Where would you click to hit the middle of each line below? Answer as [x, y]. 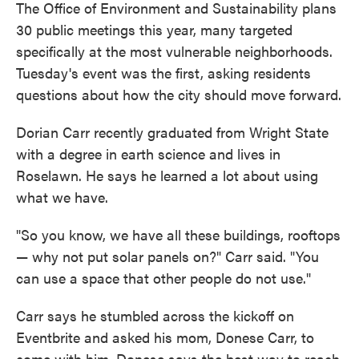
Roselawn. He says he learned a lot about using [167, 175]
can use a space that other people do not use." [163, 278]
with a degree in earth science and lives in [148, 154]
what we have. [62, 197]
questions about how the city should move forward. [179, 95]
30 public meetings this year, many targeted [154, 30]
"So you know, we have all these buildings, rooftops [178, 235]
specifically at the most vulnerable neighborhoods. [174, 51]
